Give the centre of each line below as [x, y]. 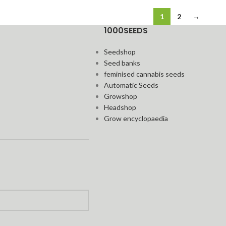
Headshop [120, 107]
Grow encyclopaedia [136, 119]
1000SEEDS [126, 31]
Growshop [121, 96]
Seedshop [120, 52]
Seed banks [122, 63]
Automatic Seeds [131, 85]
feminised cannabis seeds [145, 74]
